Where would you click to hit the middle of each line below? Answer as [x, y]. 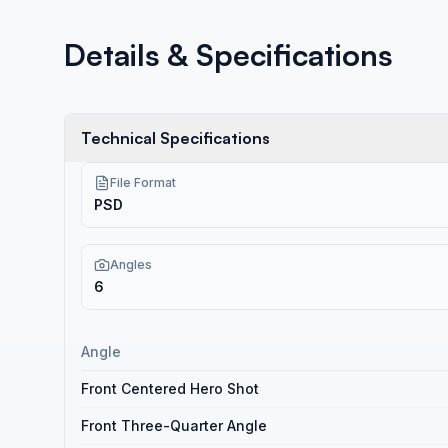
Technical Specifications [175, 138]
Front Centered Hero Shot [170, 388]
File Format [143, 182]
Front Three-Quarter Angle [174, 425]
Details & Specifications [228, 54]
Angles [131, 264]
